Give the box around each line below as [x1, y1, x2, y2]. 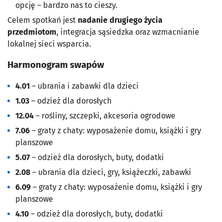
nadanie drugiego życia [78, 15, 163, 25]
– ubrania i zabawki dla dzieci [30, 81, 139, 91]
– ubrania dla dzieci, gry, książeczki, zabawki [30, 167, 191, 177]
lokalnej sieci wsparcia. [7, 39, 91, 49]
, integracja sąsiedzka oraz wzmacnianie [56, 27, 199, 37]
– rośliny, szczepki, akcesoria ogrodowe [34, 111, 175, 121]
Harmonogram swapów [7, 59, 104, 71]
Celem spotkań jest [7, 15, 78, 25]
